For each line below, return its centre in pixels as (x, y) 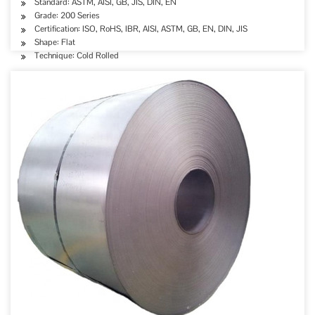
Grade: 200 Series (67, 15)
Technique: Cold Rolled (77, 56)
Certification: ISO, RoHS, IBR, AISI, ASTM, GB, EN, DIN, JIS (141, 29)
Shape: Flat (55, 42)
